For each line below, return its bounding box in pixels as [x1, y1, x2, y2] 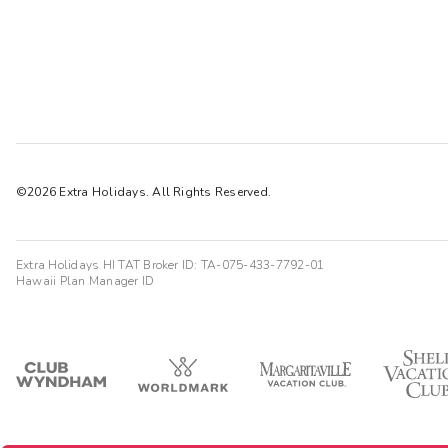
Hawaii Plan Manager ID [16, 272, 155, 289]
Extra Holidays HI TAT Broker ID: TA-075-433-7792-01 [16, 256, 325, 273]
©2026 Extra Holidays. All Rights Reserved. [16, 183, 272, 200]
